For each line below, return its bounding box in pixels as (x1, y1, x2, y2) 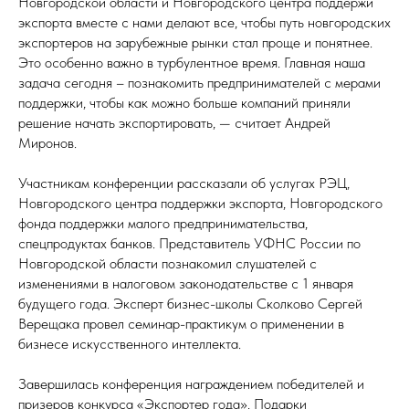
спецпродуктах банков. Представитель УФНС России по (18, 235, 361, 252)
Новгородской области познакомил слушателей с (18, 255, 317, 272)
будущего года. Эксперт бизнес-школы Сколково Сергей (18, 295, 362, 312)
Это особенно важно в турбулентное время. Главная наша (18, 54, 365, 71)
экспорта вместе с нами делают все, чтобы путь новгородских (18, 14, 391, 31)
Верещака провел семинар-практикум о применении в (18, 315, 344, 332)
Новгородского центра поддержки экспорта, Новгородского (18, 194, 383, 212)
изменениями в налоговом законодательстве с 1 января (18, 275, 353, 292)
